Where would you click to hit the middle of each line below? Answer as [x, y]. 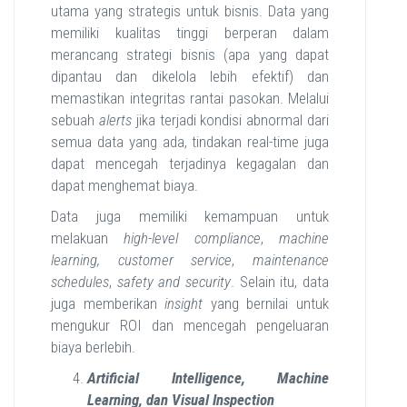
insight [184, 303]
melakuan [88, 238]
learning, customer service [142, 260]
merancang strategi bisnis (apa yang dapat [190, 55]
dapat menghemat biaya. [124, 185]
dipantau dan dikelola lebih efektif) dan [190, 76]
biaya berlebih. [93, 347]
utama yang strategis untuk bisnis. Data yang [190, 11]
